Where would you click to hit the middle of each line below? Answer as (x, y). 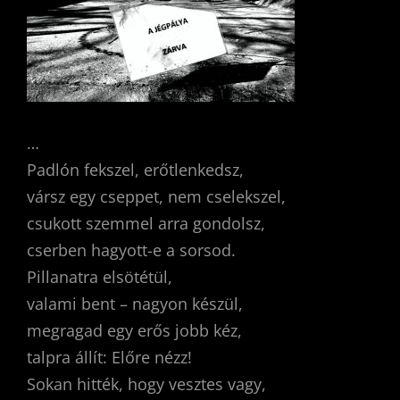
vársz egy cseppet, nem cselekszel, (156, 196)
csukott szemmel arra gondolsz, (146, 223)
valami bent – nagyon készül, (135, 304)
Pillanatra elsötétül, (100, 277)
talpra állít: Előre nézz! (109, 357)
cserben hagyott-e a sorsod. (131, 250)
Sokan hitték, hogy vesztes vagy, (146, 384)
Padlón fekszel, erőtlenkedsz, (135, 170)
